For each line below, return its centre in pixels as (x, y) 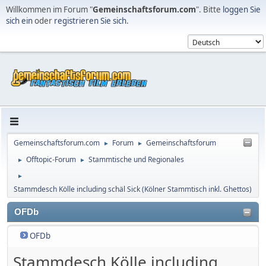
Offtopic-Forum (51, 159)
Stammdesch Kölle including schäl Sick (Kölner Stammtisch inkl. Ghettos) (133, 189)
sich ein (19, 21)
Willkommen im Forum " (49, 9)
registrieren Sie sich (90, 21)
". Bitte (209, 9)
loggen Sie (242, 9)
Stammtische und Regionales (136, 159)
